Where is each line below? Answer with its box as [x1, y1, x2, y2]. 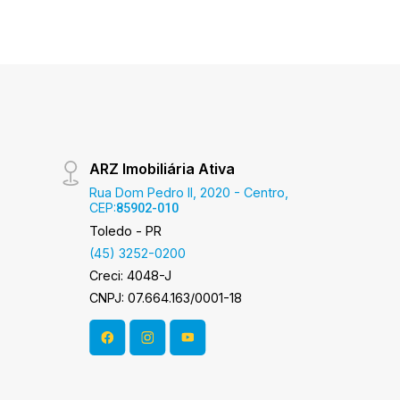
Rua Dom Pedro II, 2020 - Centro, [89, 185, 289, 200]
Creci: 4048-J [89, 268, 172, 283]
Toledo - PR [89, 223, 162, 238]
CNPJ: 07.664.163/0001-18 [89, 290, 243, 305]
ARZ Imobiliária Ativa [89, 160, 236, 178]
